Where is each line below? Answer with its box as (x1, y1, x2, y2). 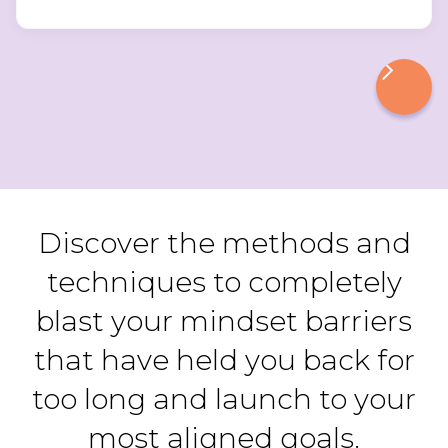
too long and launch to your (32, 381, 416, 416)
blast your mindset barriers (36, 303, 412, 338)
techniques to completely (46, 264, 402, 299)
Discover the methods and (37, 225, 411, 260)
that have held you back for (33, 342, 415, 377)
